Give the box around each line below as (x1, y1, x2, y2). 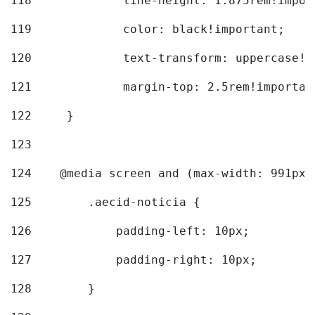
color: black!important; (123, 22, 292, 37)
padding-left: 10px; (32, 224, 257, 238)
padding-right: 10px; (32, 253, 264, 267)
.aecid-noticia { (32, 195, 207, 210)
